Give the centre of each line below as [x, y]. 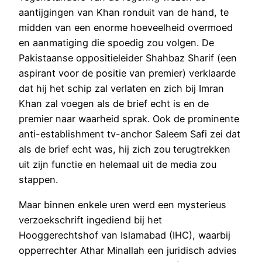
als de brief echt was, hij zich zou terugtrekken [125, 149]
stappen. [38, 180]
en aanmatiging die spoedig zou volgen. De [116, 43]
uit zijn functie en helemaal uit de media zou [118, 165]
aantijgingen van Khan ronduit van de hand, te [124, 13]
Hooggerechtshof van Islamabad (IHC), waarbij [125, 235]
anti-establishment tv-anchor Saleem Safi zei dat [130, 134]
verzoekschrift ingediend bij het [90, 220]
